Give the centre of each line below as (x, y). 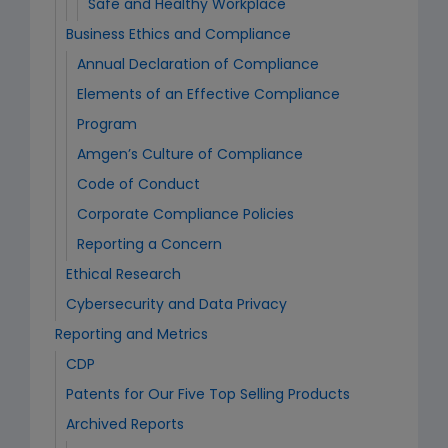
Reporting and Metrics (131, 335)
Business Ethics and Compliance (178, 35)
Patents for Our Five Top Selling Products (208, 395)
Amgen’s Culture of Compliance (190, 155)
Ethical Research (123, 275)
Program (107, 125)
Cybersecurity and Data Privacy (176, 305)
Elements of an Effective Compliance (208, 95)
